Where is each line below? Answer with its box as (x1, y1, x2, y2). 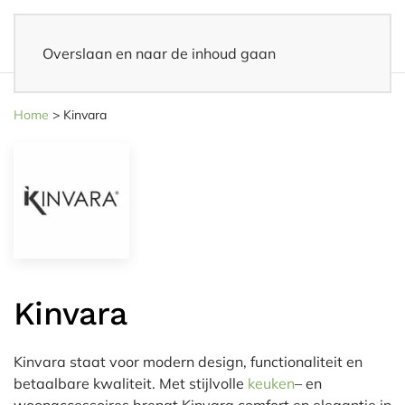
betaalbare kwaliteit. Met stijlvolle (14, 374, 248, 392)
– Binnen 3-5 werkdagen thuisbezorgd (146, 74, 327, 87)
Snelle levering (78, 74, 146, 87)
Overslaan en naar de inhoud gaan (42, 44, 276, 62)
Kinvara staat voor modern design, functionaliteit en (14, 353, 363, 371)
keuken (248, 374, 295, 392)
